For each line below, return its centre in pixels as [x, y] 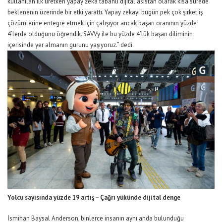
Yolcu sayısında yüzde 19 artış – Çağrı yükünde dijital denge [94, 197]
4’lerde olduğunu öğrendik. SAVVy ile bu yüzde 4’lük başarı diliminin [100, 34]
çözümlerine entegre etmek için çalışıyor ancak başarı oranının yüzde [102, 23]
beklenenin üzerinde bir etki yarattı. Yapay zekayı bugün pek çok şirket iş [105, 12]
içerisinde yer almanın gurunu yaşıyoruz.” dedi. [71, 45]
